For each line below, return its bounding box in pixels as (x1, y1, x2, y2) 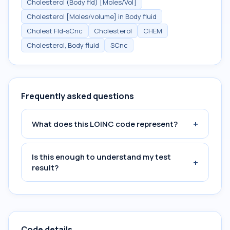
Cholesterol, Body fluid (27, 41, 99, 50)
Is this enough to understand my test (32, 151, 171, 162)
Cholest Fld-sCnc (27, 26, 83, 35)
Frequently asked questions (21, 90, 134, 102)
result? (32, 162, 59, 173)
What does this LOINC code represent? (32, 118, 178, 129)
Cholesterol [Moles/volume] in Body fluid (27, 12, 157, 21)
